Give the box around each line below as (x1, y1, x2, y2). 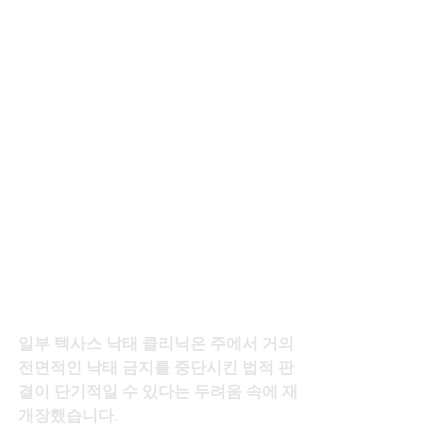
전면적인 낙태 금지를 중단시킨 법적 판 (18, 358, 294, 378)
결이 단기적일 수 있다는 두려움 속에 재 (18, 382, 298, 402)
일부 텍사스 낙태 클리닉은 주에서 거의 (18, 334, 298, 354)
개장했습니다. (18, 406, 118, 426)
